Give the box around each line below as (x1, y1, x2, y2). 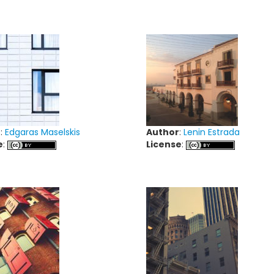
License (146, 138, 182, 150)
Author (146, 126, 179, 138)
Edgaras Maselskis (4, 126, 80, 138)
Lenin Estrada (183, 126, 240, 138)
